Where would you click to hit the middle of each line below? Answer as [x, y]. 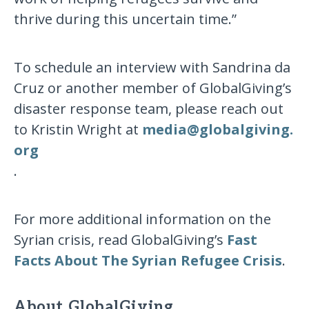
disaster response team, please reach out [149, 109]
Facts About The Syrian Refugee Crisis [148, 261]
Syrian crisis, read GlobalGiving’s [121, 240]
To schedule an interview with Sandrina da [152, 68]
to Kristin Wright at [78, 130]
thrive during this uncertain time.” [126, 19]
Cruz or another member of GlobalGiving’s [153, 88]
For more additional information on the [143, 219]
